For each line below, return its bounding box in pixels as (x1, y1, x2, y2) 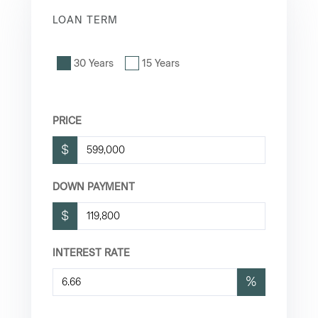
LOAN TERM (53, 13, 118, 26)
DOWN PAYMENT (53, 180, 135, 193)
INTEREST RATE (53, 246, 130, 259)
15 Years (142, 57, 180, 70)
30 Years (74, 57, 114, 70)
